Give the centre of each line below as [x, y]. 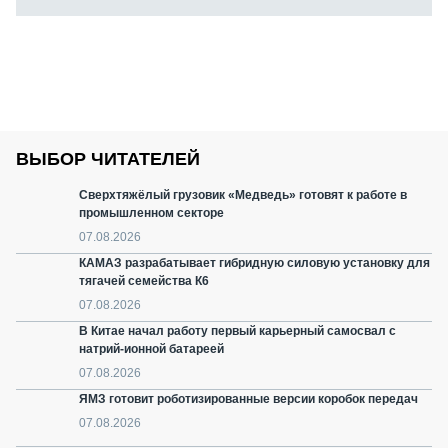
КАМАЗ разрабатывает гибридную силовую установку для [254, 263]
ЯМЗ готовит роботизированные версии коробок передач [248, 399]
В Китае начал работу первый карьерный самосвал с [237, 331]
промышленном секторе [151, 213]
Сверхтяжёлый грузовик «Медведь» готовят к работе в [243, 195]
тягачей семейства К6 [144, 281]
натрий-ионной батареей [151, 349]
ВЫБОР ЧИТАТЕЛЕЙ [108, 159]
